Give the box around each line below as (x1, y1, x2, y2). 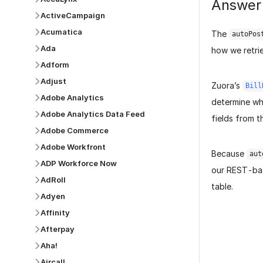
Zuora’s (211, 80, 242, 91)
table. (211, 181, 233, 192)
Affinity (41, 208, 70, 217)
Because (211, 149, 247, 159)
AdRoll (41, 175, 66, 184)
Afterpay (41, 224, 75, 234)
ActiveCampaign (41, 11, 105, 20)
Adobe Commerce (41, 126, 109, 135)
